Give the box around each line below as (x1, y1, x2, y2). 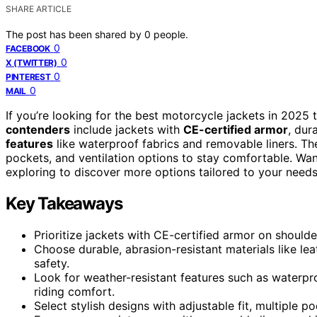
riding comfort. (34, 284, 115, 299)
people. (154, 28, 188, 40)
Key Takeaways (6, 192, 122, 214)
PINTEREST (6, 71, 51, 82)
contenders (6, 122, 70, 137)
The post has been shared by (6, 28, 144, 40)
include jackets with (70, 122, 183, 137)
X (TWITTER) (6, 57, 57, 68)
